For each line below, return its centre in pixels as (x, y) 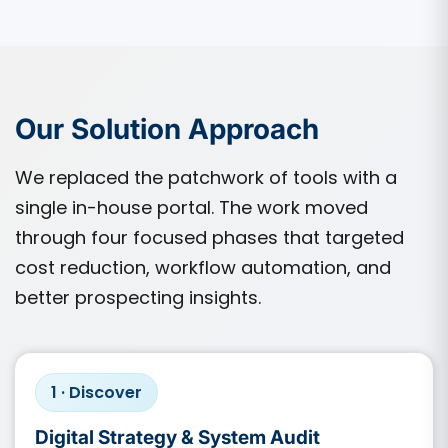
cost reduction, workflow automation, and (203, 267)
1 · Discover (96, 392)
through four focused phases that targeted (209, 237)
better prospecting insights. (138, 297)
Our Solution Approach (167, 128)
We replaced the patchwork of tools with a (206, 177)
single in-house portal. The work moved (191, 207)
